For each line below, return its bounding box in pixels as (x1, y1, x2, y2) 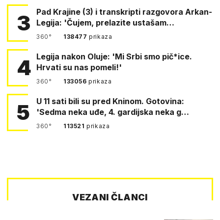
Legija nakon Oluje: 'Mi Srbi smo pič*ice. (36, 51, 192, 61)
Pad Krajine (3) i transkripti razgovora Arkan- (36, 6, 212, 17)
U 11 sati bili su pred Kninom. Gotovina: (36, 96, 92, 106)
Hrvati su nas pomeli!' (36, 62, 122, 72)
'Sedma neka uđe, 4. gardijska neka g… (36, 107, 189, 117)
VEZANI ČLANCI (72, 192, 148, 202)
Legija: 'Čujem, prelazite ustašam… (36, 17, 174, 27)
